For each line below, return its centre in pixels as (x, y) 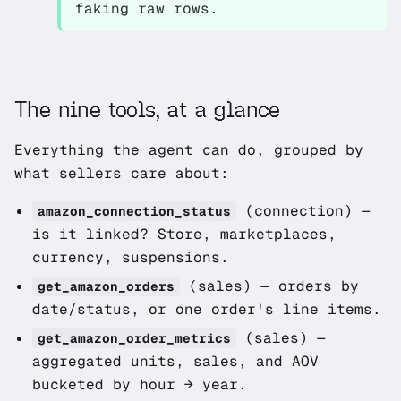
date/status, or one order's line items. (207, 309)
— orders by (305, 286)
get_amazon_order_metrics (134, 338)
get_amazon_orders (106, 286)
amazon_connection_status (134, 211)
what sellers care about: (122, 173)
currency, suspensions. (131, 257)
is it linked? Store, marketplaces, (184, 234)
